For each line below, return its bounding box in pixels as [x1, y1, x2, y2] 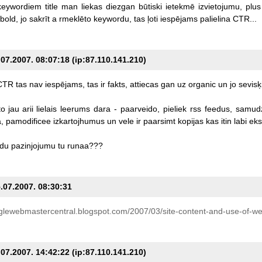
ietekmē [165, 1, 195, 11]
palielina [199, 13, 230, 23]
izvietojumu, [198, 1, 242, 11]
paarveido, [120, 104, 160, 113]
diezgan [105, 1, 135, 11]
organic [188, 79, 216, 89]
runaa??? [67, 140, 103, 150]
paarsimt [143, 116, 175, 126]
